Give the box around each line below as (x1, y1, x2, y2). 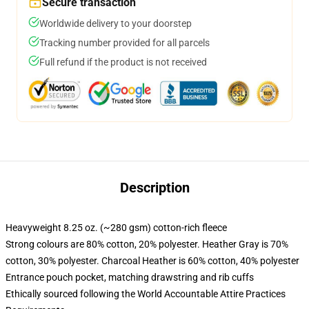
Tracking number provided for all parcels (39, 37, 210, 48)
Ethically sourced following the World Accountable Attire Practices (6, 288, 286, 299)
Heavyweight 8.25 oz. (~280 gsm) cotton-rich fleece (6, 222, 227, 233)
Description (119, 179, 190, 196)
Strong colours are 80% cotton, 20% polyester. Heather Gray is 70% (6, 239, 288, 250)
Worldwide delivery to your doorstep (39, 18, 192, 29)
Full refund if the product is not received (39, 57, 207, 68)
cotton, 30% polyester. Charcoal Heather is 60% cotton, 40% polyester (6, 255, 299, 266)
